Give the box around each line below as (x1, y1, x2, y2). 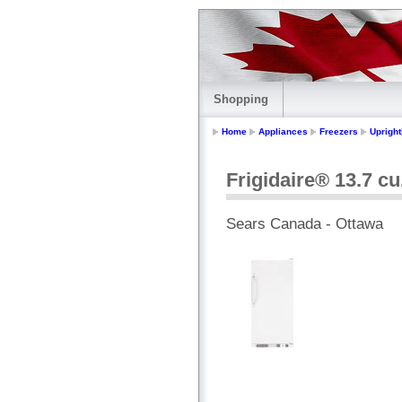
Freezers (319, 127, 358, 137)
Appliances (258, 127, 308, 137)
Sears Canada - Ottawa (226, 215, 383, 233)
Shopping (214, 92, 268, 106)
